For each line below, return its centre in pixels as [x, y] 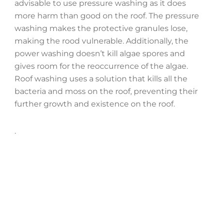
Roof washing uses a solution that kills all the [101, 78]
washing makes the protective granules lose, [101, 28]
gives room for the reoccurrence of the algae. [101, 66]
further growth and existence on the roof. [97, 104]
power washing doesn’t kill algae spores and [100, 53]
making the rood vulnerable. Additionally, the [101, 41]
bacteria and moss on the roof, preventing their [106, 91]
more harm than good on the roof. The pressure [107, 15]
